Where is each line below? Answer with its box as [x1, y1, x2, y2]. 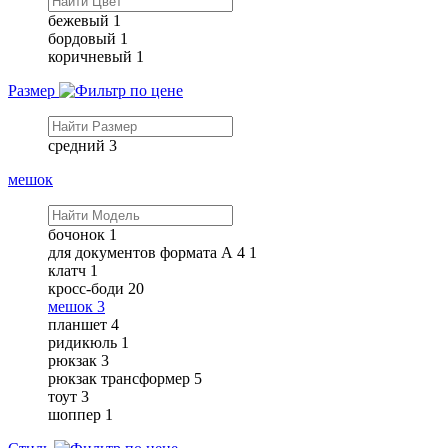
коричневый [48, 47, 132, 65]
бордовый [48, 29, 116, 47]
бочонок [48, 225, 105, 243]
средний [48, 136, 105, 154]
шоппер [48, 405, 101, 423]
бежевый [48, 11, 109, 29]
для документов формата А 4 [48, 243, 245, 261]
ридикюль [48, 333, 117, 351]
